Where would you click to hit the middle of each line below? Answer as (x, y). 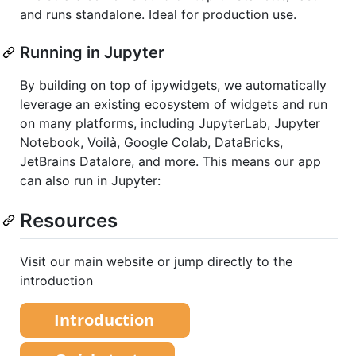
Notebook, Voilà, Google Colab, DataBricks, (151, 142)
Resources (69, 220)
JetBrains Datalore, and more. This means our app (170, 161)
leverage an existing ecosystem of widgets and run (174, 104)
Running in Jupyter (92, 52)
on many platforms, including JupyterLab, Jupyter (170, 123)
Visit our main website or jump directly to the (156, 261)
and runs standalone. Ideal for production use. (158, 14)
